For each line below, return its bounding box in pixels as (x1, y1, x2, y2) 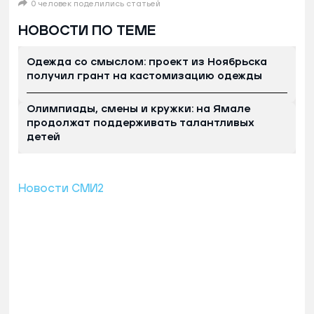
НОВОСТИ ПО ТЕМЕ (18, 23, 156, 38)
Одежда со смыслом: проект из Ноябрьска (27, 56, 267, 67)
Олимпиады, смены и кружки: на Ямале (27, 103, 250, 114)
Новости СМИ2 (18, 182, 104, 194)
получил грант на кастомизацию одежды (27, 70, 262, 81)
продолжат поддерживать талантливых (27, 117, 254, 128)
